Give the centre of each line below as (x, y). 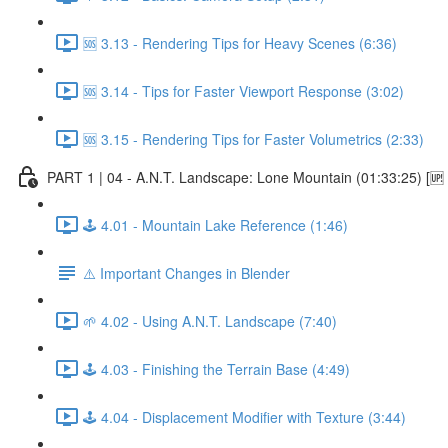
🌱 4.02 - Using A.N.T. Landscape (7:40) (210, 320)
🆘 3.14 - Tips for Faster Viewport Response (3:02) (243, 90)
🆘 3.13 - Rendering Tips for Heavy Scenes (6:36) (240, 42)
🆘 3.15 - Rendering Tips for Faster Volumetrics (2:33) (253, 138)
